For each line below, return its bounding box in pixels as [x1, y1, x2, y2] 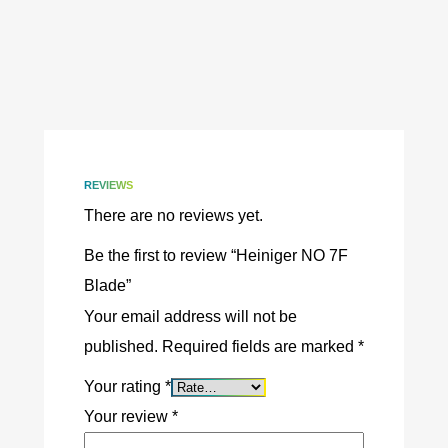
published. [83, 337, 158, 355]
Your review [83, 407, 172, 425]
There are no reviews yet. [83, 206, 263, 224]
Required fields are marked [161, 337, 358, 355]
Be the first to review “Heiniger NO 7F [83, 246, 348, 264]
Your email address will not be [83, 307, 297, 325]
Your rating [83, 377, 165, 395]
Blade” [83, 276, 131, 294]
